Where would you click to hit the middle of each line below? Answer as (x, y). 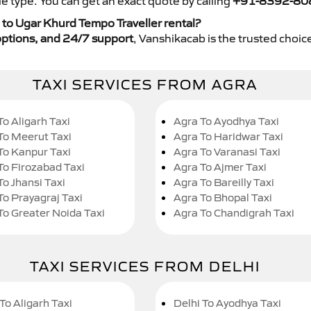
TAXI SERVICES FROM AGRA (145, 85)
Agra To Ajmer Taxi (220, 167)
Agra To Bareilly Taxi (224, 183)
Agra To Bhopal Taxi (223, 198)
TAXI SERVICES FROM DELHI (145, 267)
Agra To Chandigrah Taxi (234, 213)
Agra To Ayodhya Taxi (226, 121)
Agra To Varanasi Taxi (227, 152)
